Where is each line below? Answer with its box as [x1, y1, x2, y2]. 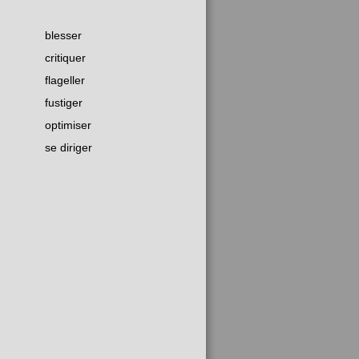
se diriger [45, 141, 92, 155]
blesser [45, 29, 82, 42]
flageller [45, 74, 85, 87]
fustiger [45, 96, 83, 110]
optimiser [45, 119, 91, 132]
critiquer [45, 51, 86, 65]
